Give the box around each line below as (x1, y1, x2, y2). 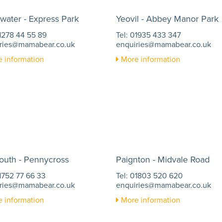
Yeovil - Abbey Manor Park (116, 12, 219, 25)
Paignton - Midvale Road (116, 153, 210, 166)
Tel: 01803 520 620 (116, 170, 183, 181)
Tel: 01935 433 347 (116, 29, 181, 41)
